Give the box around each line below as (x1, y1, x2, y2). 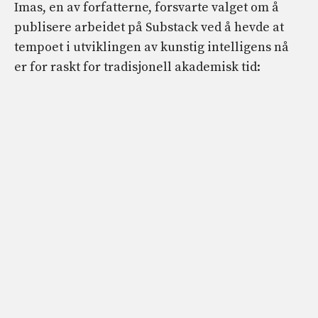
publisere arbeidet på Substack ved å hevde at (14, 18, 284, 35)
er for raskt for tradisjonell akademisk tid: (14, 58, 261, 75)
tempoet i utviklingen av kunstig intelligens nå (14, 38, 289, 55)
